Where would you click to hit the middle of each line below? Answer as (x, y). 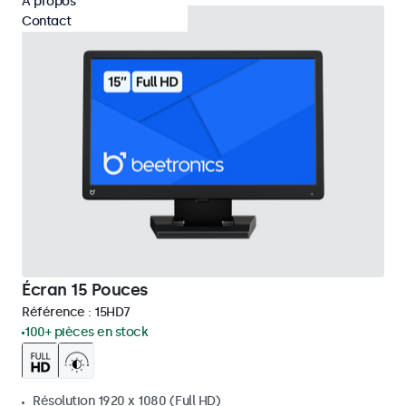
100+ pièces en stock (86, 332)
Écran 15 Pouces (85, 290)
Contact (47, 21)
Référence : (58, 312)
